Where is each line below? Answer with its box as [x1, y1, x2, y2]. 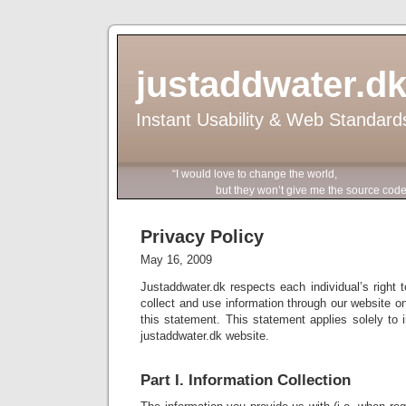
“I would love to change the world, [172, 168, 337, 180]
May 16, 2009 [140, 252, 212, 266]
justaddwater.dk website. [140, 328, 269, 343]
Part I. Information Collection [140, 370, 351, 389]
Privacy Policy [140, 227, 264, 246]
